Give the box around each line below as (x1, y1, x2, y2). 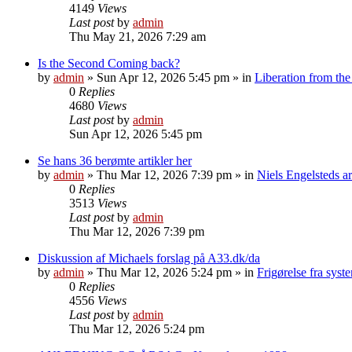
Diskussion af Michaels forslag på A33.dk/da (38, 251, 260, 265)
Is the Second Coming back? (38, 56, 180, 70)
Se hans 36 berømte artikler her (38, 153, 192, 167)
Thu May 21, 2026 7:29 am (69, 29, 206, 43)
